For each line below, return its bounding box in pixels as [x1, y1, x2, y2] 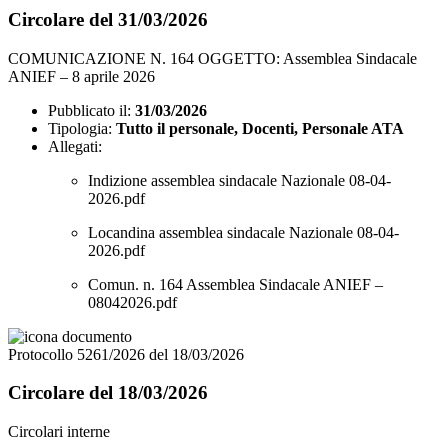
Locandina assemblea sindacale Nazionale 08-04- [88, 223, 399, 241]
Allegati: [48, 137, 102, 155]
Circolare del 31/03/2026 [8, 8, 208, 30]
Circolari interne [8, 423, 110, 441]
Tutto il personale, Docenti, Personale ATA [116, 119, 404, 137]
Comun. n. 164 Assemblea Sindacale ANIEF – [88, 275, 383, 293]
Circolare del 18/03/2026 [8, 382, 208, 404]
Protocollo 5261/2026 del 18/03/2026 [8, 345, 244, 363]
